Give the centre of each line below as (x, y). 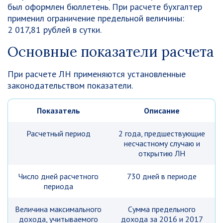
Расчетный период (58, 133)
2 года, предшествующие (162, 133)
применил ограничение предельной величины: (96, 18)
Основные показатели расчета (111, 52)
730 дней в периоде (162, 176)
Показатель (58, 111)
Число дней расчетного (58, 176)
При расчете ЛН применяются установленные (97, 74)
